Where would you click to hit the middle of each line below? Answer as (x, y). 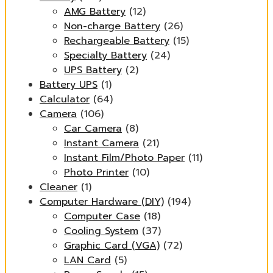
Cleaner (58, 187)
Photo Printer (96, 172)
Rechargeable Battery (117, 41)
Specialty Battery (105, 55)
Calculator (65, 99)
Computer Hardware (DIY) (102, 202)
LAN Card (87, 260)
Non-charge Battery (112, 26)
